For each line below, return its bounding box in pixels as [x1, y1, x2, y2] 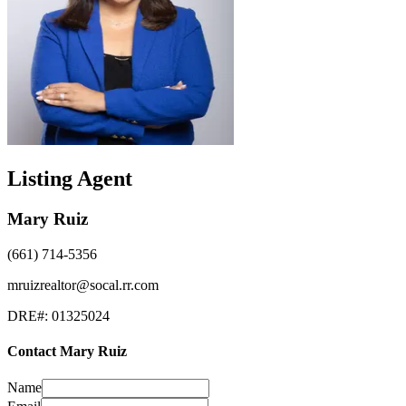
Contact [7, 343, 60, 359]
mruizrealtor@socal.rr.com [7, 276, 159, 293]
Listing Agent [7, 167, 132, 191]
